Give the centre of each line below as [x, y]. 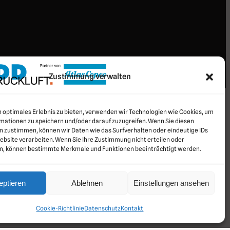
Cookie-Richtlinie [60, 208]
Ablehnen [87, 183]
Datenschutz [103, 208]
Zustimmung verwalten [90, 76]
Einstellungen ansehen [171, 183]
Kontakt [132, 208]
